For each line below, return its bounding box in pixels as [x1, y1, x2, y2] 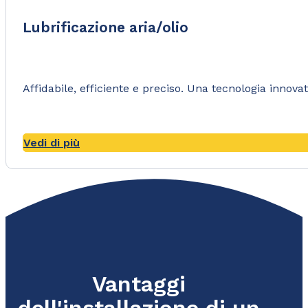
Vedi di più [23, 136, 80, 150]
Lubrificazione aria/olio [23, 18, 188, 36]
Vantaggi [92, 271, 186, 298]
